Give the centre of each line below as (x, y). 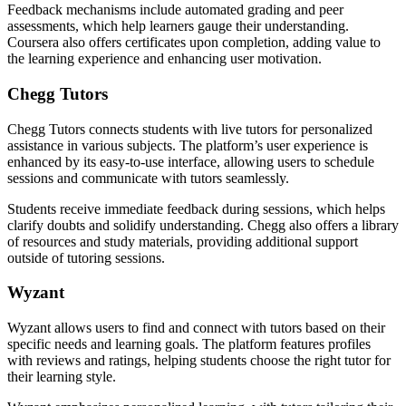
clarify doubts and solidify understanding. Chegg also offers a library (203, 225)
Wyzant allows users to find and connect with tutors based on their (196, 328)
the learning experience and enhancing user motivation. (164, 59)
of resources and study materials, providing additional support (183, 241)
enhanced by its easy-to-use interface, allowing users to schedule (191, 161)
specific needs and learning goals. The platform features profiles (189, 344)
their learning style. (62, 377)
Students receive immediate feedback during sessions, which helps (196, 208)
